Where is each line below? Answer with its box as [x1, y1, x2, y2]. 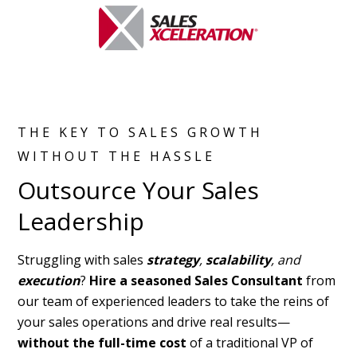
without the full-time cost [18, 334, 187, 351]
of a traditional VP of [186, 334, 314, 351]
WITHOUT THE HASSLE [18, 147, 216, 165]
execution [18, 272, 81, 289]
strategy [147, 251, 200, 269]
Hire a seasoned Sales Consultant [89, 272, 304, 289]
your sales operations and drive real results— [18, 313, 291, 331]
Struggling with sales [18, 251, 147, 269]
